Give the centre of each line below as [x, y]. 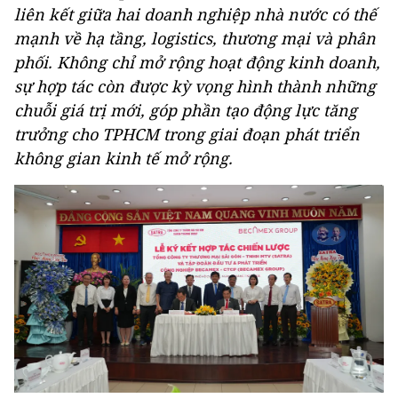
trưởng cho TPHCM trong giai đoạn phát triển [187, 134]
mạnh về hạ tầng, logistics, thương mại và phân [195, 38]
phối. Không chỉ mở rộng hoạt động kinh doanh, [197, 62]
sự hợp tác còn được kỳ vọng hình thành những [195, 86]
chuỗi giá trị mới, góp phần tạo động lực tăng [186, 110]
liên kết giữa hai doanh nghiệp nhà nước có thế [195, 14]
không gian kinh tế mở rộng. [123, 158]
